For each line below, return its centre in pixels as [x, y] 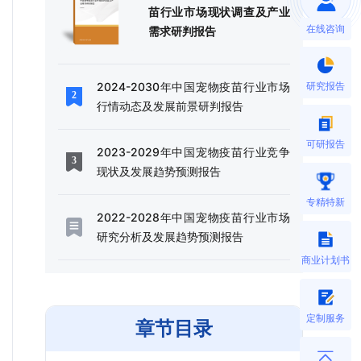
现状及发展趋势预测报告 [159, 172]
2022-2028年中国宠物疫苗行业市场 [193, 218]
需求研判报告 [182, 31]
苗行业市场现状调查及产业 [219, 12]
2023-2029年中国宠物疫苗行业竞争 [193, 152]
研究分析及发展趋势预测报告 [170, 237]
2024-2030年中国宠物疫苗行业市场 [193, 87]
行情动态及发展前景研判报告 [170, 106]
